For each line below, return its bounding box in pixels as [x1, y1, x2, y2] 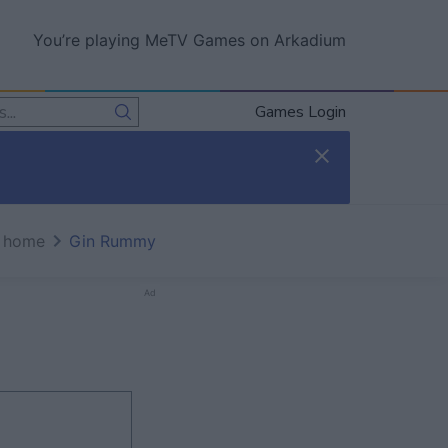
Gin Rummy [69, 231, 156, 251]
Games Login [255, 100, 346, 123]
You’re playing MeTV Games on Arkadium [33, 30, 346, 50]
